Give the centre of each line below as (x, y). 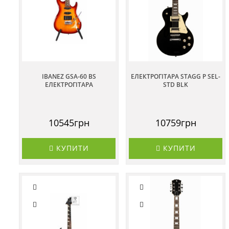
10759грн (176, 123)
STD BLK (176, 85)
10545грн (69, 123)
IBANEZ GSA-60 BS (69, 77)
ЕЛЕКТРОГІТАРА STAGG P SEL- (176, 77)
